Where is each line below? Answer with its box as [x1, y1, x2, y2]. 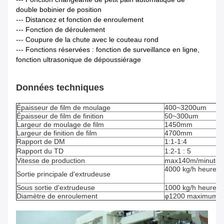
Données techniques [16, 82, 104, 93]
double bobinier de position [16, 5, 101, 14]
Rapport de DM [16, 137, 65, 146]
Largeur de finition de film [16, 129, 97, 137]
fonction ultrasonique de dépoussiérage [16, 55, 141, 64]
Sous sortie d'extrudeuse [16, 183, 95, 192]
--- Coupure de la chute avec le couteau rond [16, 35, 158, 44]
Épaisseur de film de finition [16, 112, 103, 120]
